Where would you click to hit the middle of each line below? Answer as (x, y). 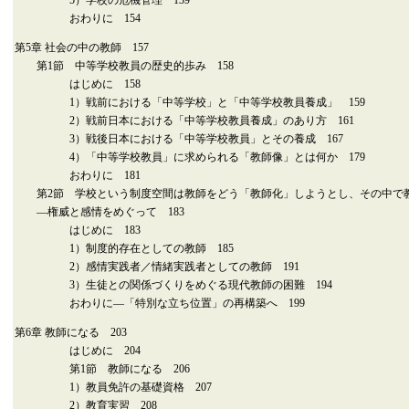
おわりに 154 (78, 18)
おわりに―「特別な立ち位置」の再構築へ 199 (160, 303)
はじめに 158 (78, 84)
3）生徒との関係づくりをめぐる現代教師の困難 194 (173, 285)
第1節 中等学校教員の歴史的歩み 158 (124, 66)
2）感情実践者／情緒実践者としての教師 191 (157, 267)
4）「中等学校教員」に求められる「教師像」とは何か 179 (190, 157)
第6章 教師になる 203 (71, 332)
